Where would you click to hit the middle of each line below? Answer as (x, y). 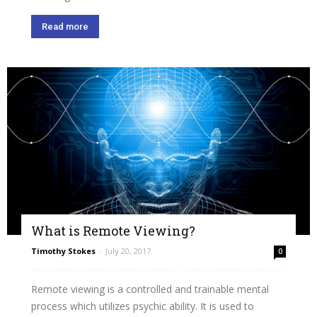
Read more (65, 27)
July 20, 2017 (128, 251)
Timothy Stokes (63, 251)
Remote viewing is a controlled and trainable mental (150, 289)
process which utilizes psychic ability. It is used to (143, 306)
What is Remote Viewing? (113, 231)
